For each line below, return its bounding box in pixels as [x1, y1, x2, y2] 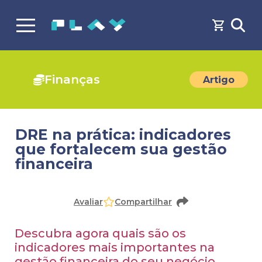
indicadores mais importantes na [15, 240, 215, 254]
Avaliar [74, 196, 103, 207]
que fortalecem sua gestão [15, 140, 227, 158]
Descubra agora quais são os [15, 226, 186, 240]
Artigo [203, 74, 235, 85]
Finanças [44, 73, 100, 87]
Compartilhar [115, 196, 172, 207]
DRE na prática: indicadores [15, 126, 231, 143]
